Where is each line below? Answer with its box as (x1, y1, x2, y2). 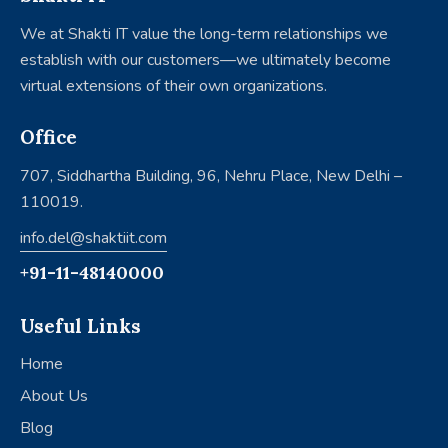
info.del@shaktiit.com (20, 226, 167, 249)
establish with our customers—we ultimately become (20, 48, 391, 71)
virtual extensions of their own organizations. (20, 74, 327, 97)
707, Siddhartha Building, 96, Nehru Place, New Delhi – (20, 165, 402, 188)
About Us (20, 385, 88, 408)
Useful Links (20, 313, 141, 338)
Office (20, 125, 77, 150)
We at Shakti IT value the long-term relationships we (20, 22, 388, 45)
